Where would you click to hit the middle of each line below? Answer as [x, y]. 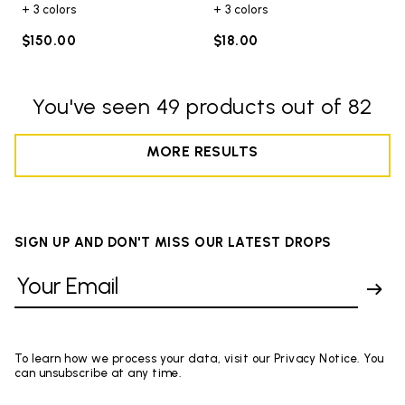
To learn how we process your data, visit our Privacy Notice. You [199, 358]
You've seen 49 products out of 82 [202, 106]
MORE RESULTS [202, 151]
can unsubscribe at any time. [99, 372]
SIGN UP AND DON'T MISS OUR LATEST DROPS [173, 242]
